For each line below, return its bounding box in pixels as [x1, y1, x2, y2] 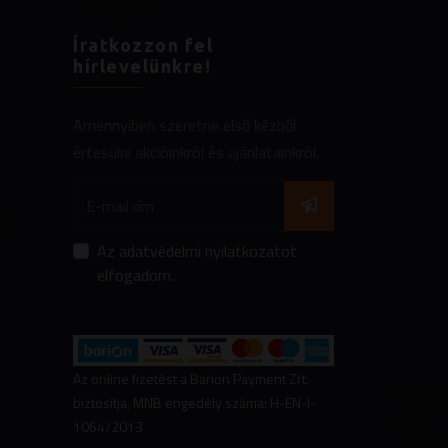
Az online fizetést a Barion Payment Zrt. [73, 367, 309, 389]
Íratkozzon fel [73, 35, 213, 55]
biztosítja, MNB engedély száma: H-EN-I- [73, 391, 316, 413]
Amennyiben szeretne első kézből [73, 113, 296, 137]
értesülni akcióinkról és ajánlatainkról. [73, 140, 319, 164]
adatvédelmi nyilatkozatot [119, 239, 297, 263]
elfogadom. [97, 263, 174, 287]
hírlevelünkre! [73, 56, 211, 76]
